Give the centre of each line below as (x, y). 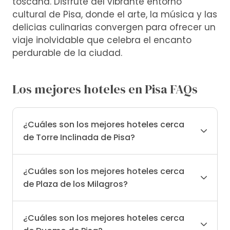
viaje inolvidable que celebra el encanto (102, 40)
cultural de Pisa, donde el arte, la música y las (115, 14)
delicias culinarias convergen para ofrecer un (114, 27)
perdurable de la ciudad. (67, 53)
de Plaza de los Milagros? (75, 184)
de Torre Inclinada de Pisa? (79, 138)
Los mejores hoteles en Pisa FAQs (105, 89)
